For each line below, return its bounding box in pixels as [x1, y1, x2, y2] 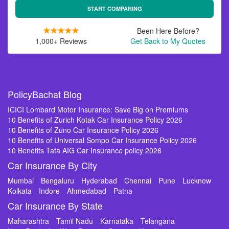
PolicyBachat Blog [8, 87, 82, 101]
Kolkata [8, 186, 32, 196]
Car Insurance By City [8, 158, 97, 172]
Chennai [124, 175, 151, 186]
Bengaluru [41, 175, 74, 186]
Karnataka [100, 216, 133, 226]
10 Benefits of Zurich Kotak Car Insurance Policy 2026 [8, 114, 182, 125]
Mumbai [8, 175, 34, 186]
